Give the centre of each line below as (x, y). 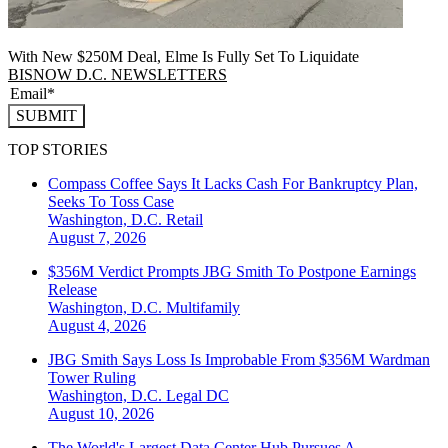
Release (72, 289)
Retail (184, 219)
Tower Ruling (92, 377)
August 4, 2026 (97, 325)
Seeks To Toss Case (111, 201)
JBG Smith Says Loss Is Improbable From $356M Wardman (239, 359)
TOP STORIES (58, 149)
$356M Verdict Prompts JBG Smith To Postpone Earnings (232, 271)
